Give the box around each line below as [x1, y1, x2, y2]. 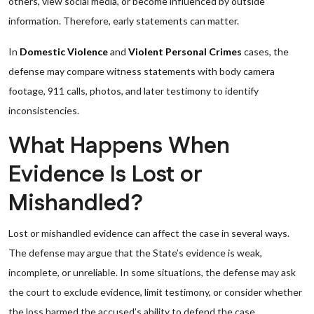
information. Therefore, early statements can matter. [8, 15, 239, 27]
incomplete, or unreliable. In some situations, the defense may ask [8, 266, 296, 278]
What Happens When [8, 130, 230, 162]
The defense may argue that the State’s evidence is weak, [8, 247, 262, 259]
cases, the [242, 46, 289, 57]
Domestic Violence [20, 46, 108, 57]
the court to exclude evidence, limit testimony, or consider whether [8, 286, 302, 298]
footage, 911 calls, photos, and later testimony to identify [8, 85, 259, 97]
